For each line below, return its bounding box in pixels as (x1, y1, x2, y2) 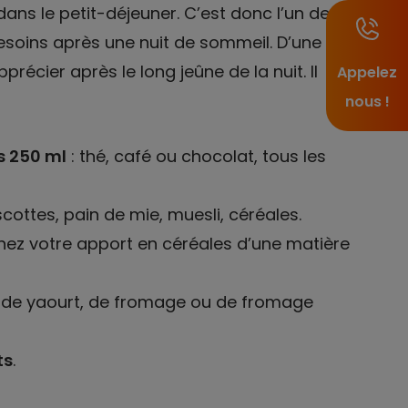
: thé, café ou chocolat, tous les (66, 144, 326, 168)
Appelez (337, 62, 397, 83)
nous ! (344, 91, 390, 112)
